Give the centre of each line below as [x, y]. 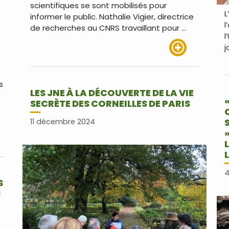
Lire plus [184, 61]
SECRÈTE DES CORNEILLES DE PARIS [110, 103]
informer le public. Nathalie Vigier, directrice [112, 16]
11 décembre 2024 [62, 122]
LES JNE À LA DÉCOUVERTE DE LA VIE [112, 93]
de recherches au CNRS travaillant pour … [108, 28]
